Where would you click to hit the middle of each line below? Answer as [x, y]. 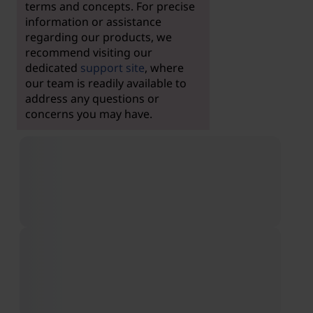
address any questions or [92, 98]
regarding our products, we [98, 37]
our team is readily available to [105, 83]
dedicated [52, 67]
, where [164, 67]
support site [112, 67]
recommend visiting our [88, 52]
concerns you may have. [88, 114]
